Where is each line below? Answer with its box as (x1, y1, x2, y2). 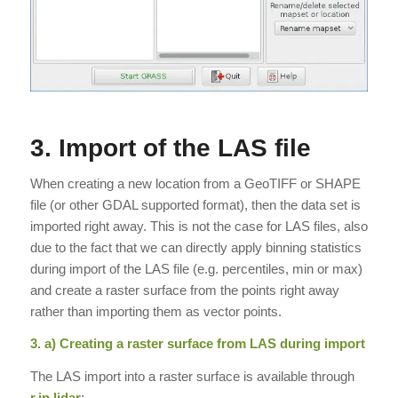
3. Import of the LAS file (29, 133, 311, 162)
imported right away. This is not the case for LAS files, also (29, 218, 368, 234)
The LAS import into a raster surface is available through (29, 369, 354, 385)
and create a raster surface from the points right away (29, 282, 339, 298)
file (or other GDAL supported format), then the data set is (29, 196, 361, 212)
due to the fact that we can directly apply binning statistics (29, 239, 362, 255)
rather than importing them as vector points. (29, 303, 282, 319)
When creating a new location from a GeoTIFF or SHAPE (29, 175, 361, 191)
